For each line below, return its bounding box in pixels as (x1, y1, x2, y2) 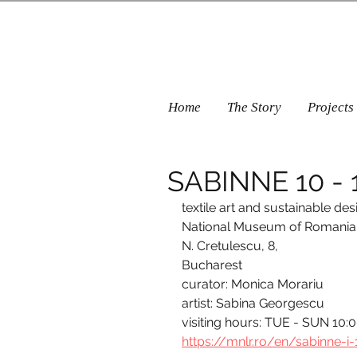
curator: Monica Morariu (182, 276, 324, 292)
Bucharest (182, 257, 242, 273)
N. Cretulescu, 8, (182, 237, 281, 253)
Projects (308, 100, 354, 115)
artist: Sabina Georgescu (182, 295, 324, 311)
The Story (227, 100, 281, 115)
